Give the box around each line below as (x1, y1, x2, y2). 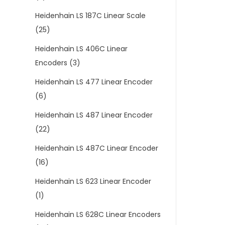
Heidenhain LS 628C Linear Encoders (35, 209, 161, 219)
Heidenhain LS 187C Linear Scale (35, 11, 146, 21)
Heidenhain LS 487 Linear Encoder (35, 110, 153, 120)
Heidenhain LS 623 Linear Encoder (35, 176, 151, 186)
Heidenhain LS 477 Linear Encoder (35, 77, 153, 87)
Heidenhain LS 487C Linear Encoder (35, 143, 158, 153)
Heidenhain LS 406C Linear (35, 44, 128, 54)
